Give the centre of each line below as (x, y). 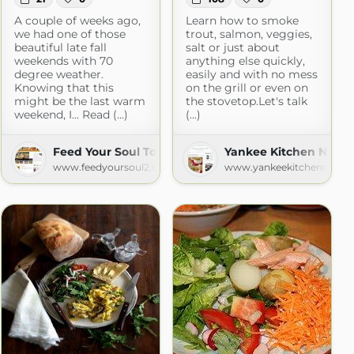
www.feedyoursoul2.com (113, 168)
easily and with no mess (251, 75)
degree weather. (58, 75)
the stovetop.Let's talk (246, 102)
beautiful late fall (60, 48)
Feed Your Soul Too (108, 152)
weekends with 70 (63, 61)
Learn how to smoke (242, 21)
